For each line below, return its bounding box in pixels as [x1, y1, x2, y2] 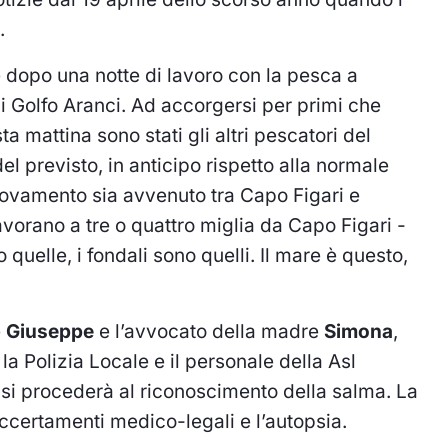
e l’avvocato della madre [94, 319, 324, 343]
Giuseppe [6, 319, 94, 343]
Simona [324, 319, 393, 343]
